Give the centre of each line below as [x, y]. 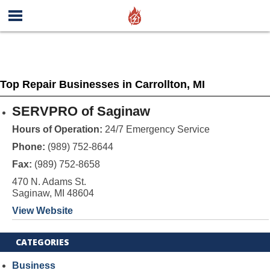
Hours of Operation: [57, 129]
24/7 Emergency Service [156, 129]
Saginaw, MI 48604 [53, 193]
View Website [42, 211]
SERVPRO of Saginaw [81, 111]
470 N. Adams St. [49, 182]
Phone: [30, 147]
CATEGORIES [43, 242]
